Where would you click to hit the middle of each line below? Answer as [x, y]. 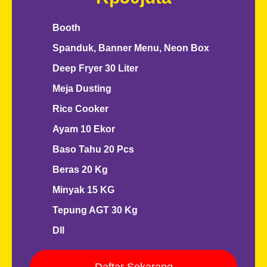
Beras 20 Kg [80, 170]
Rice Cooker [80, 109]
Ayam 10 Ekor [83, 129]
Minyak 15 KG [83, 190]
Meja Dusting [82, 89]
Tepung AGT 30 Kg [95, 210]
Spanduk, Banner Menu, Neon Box [131, 48]
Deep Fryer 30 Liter [95, 68]
